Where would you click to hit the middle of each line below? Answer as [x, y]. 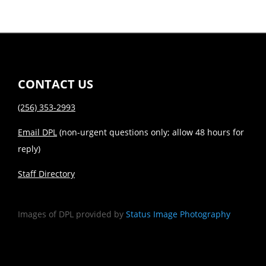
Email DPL [37, 132]
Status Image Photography [178, 214]
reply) [29, 149]
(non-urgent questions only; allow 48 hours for [150, 132]
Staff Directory [46, 174]
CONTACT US [55, 84]
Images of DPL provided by [72, 214]
